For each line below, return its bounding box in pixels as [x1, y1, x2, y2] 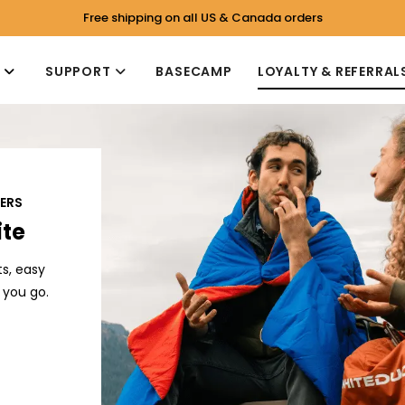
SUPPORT [44, 61, 111, 80]
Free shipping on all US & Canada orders [82, 9, 323, 26]
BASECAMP [155, 61, 232, 80]
